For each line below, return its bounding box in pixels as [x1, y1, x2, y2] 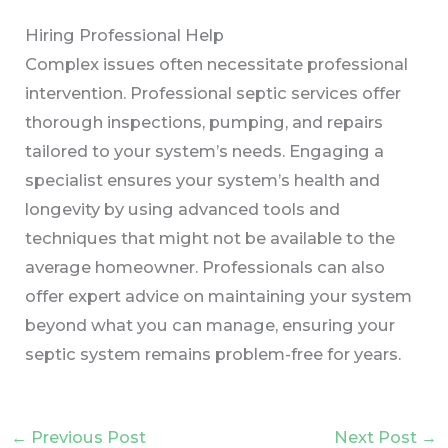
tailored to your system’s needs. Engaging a [25, 140, 385, 161]
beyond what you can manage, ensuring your [25, 314, 396, 335]
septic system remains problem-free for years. [25, 343, 402, 364]
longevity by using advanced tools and [25, 198, 341, 219]
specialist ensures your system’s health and [25, 169, 381, 190]
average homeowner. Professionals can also [25, 256, 386, 277]
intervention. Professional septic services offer [25, 82, 402, 103]
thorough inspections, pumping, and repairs [25, 111, 384, 132]
